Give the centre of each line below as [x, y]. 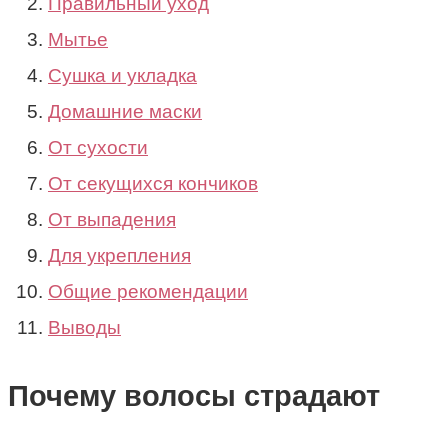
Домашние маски [125, 111]
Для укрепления [119, 255]
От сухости [98, 147]
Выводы [84, 327]
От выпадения [112, 219]
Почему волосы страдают [194, 396]
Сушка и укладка [122, 75]
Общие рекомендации [148, 291]
